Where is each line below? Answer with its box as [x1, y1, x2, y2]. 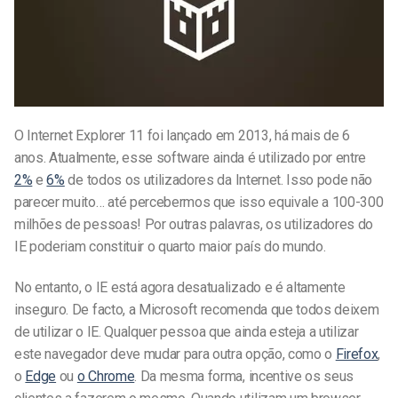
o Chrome [76, 368, 135, 386]
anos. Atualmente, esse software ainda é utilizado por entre [14, 149, 367, 167]
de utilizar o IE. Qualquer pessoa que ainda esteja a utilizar [14, 323, 359, 341]
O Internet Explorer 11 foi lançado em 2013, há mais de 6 [14, 127, 351, 145]
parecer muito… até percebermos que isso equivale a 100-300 [14, 194, 384, 211]
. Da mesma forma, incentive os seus [134, 368, 354, 386]
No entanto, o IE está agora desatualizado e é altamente [14, 279, 346, 297]
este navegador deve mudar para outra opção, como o [14, 346, 336, 363]
